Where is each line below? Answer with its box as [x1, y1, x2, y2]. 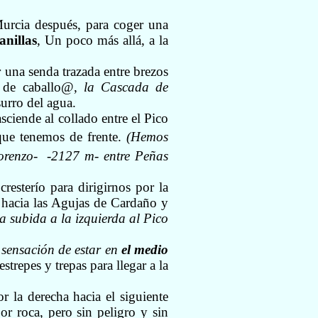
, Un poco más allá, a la [37, 33, 169, 48]
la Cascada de [83, 79, 169, 95]
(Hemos [126, 129, 169, 145]
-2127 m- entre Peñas [42, 148, 169, 163]
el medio [121, 241, 168, 257]
